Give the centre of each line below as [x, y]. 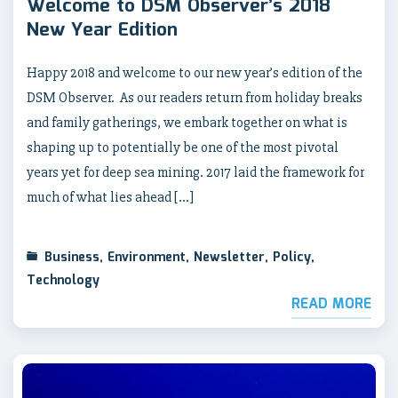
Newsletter [229, 257]
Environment [147, 257]
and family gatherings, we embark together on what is [187, 122]
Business [72, 257]
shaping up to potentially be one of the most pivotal [183, 147]
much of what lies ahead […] [110, 197]
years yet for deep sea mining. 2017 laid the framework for [195, 172]
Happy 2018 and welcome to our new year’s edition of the [195, 72]
